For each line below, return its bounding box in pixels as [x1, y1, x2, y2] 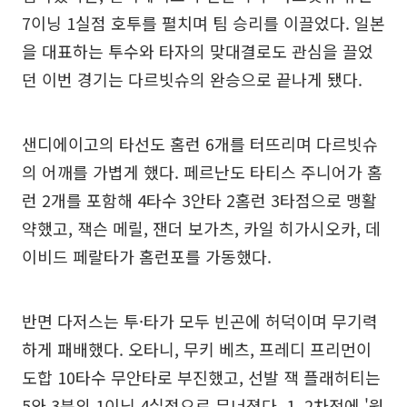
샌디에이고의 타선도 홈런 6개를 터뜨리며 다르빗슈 [22, 132, 378, 155]
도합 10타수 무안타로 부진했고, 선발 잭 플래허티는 [22, 365, 381, 389]
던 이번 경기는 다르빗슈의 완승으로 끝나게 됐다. [22, 67, 362, 91]
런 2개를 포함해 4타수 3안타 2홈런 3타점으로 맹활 [22, 188, 377, 212]
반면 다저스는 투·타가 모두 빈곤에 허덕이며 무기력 [22, 309, 378, 333]
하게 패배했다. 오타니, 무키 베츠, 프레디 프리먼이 [22, 337, 372, 361]
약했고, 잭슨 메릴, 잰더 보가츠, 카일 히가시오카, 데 [22, 216, 381, 240]
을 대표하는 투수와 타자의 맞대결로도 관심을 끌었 [22, 39, 373, 63]
